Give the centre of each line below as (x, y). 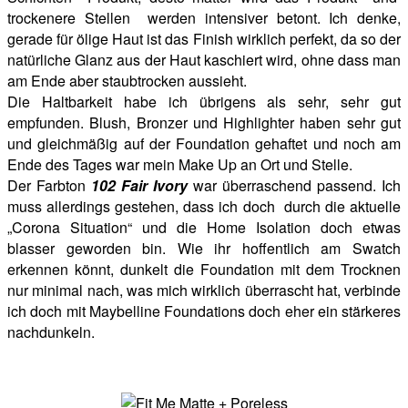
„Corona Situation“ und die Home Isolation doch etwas (204, 228)
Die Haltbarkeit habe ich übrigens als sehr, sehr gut (204, 102)
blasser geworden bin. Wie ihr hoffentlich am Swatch (204, 249)
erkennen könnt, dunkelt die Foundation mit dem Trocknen (204, 270)
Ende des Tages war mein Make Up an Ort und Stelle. (180, 165)
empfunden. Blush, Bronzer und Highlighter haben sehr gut (204, 123)
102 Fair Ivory (139, 186)
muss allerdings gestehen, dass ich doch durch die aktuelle (204, 207)
